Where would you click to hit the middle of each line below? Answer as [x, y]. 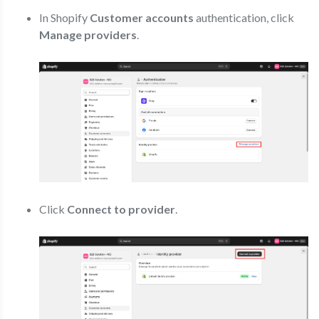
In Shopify [64, 18]
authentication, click [244, 18]
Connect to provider [121, 209]
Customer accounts [142, 18]
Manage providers [88, 35]
